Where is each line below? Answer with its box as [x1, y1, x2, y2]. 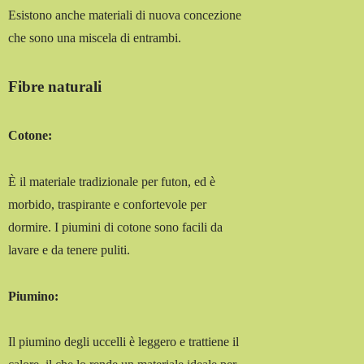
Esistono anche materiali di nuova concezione [8, 7, 242, 22]
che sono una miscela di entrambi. [8, 30, 182, 45]
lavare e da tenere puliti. [8, 242, 131, 257]
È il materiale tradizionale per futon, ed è [8, 174, 216, 188]
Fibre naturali [8, 77, 102, 95]
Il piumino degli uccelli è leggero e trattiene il [8, 335, 240, 349]
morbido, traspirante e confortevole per [8, 197, 207, 211]
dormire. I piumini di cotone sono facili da [8, 219, 223, 234]
